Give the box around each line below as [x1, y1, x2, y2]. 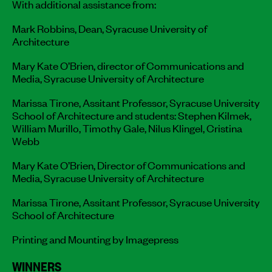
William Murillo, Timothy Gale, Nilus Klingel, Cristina [12, 120, 242, 135]
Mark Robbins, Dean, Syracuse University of [12, 20, 207, 35]
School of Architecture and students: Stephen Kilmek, [12, 107, 251, 122]
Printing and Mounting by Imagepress [12, 231, 178, 246]
